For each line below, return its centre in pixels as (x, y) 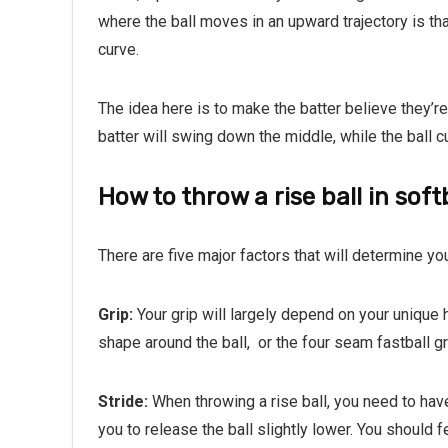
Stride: (123, 401)
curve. (118, 49)
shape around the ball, (174, 342)
